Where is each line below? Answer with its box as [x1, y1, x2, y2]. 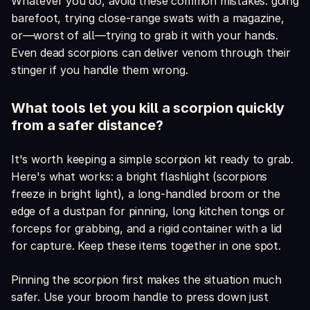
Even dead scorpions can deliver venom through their [11, 46, 291, 60]
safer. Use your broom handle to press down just [11, 290, 268, 304]
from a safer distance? [11, 117, 163, 134]
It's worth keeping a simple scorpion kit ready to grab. [11, 152, 293, 167]
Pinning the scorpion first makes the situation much [11, 273, 282, 287]
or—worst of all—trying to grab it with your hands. [11, 28, 278, 43]
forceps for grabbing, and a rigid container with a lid [11, 221, 282, 236]
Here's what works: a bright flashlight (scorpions [11, 170, 268, 184]
